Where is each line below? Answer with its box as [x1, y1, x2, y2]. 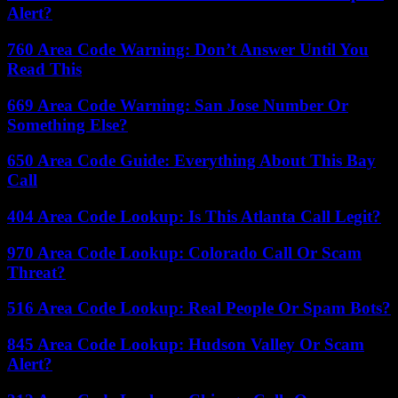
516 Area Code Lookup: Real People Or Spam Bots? [7, 298, 391, 318]
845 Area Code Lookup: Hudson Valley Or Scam [7, 335, 364, 354]
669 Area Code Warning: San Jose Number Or [7, 95, 348, 115]
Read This [7, 59, 82, 78]
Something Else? [7, 115, 128, 134]
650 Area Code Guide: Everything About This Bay [7, 151, 376, 171]
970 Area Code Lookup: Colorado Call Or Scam [7, 243, 362, 262]
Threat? [7, 262, 66, 282]
